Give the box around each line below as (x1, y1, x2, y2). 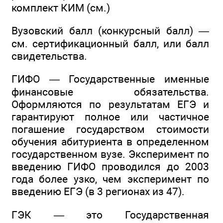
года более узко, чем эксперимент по (11, 173, 209, 186)
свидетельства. (11, 49, 87, 62)
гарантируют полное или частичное (11, 111, 209, 123)
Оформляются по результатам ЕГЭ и (11, 98, 209, 111)
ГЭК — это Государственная (11, 208, 209, 221)
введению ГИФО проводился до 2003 (11, 160, 209, 173)
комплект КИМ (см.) (11, 1, 110, 14)
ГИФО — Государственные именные (11, 73, 209, 86)
